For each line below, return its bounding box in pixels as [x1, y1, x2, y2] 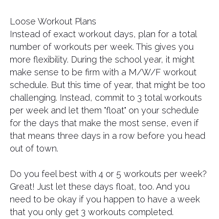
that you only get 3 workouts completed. [10, 207, 174, 217]
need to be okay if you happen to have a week [10, 194, 200, 204]
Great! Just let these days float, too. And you [10, 181, 190, 192]
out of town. [10, 143, 61, 153]
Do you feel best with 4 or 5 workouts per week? [10, 169, 207, 179]
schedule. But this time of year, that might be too [10, 80, 205, 90]
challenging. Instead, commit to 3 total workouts [10, 92, 202, 103]
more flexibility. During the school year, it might [10, 54, 195, 65]
